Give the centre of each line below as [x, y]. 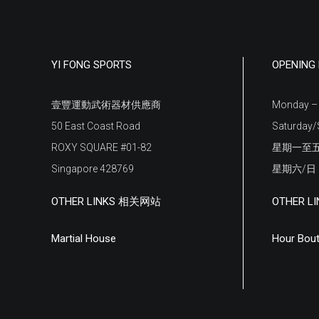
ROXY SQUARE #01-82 [101, 147]
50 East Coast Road [96, 126]
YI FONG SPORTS [91, 65]
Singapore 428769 [93, 169]
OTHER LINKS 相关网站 [106, 202]
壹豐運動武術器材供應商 [106, 105]
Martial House [84, 239]
